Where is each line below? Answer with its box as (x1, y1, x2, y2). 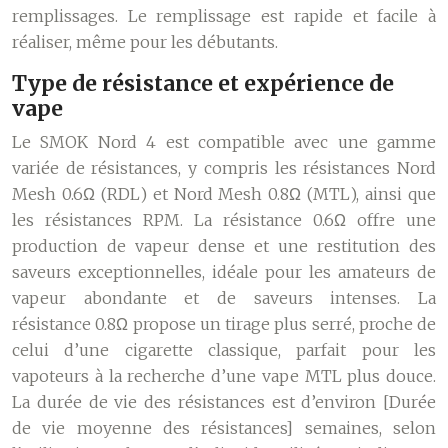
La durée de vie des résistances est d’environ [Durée (12, 392, 436, 412)
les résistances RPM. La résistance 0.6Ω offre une (12, 210, 436, 230)
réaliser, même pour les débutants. (12, 32, 278, 52)
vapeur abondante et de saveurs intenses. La (12, 288, 436, 308)
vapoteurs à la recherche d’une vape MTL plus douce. (12, 366, 436, 386)
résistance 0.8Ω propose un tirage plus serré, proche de (12, 314, 436, 334)
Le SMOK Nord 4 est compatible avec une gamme (12, 132, 436, 152)
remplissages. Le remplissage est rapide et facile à (12, 6, 436, 26)
